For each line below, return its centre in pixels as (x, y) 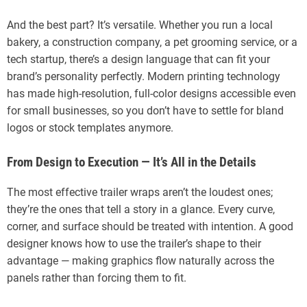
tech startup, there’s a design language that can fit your (138, 60)
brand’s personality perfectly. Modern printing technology (144, 77)
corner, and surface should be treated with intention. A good (150, 227)
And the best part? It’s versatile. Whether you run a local (140, 25)
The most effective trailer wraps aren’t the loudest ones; (140, 193)
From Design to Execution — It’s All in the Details (132, 163)
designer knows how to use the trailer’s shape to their (134, 244)
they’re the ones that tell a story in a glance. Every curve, (141, 210)
